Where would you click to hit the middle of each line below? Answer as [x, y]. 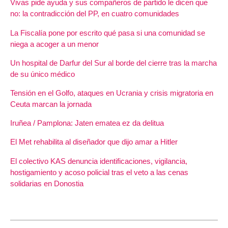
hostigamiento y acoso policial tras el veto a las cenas [99, 172]
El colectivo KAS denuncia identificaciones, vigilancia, [99, 161]
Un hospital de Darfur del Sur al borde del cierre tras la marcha [113, 63]
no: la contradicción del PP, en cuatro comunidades [95, 14]
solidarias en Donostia [47, 183]
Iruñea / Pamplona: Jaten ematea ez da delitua [87, 123]
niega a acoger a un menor [54, 44]
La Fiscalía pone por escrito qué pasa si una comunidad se [108, 33]
